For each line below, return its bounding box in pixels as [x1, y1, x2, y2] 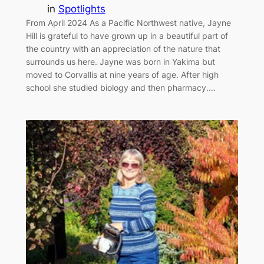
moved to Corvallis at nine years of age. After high [25, 70, 219, 80]
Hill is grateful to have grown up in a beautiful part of [25, 31, 228, 41]
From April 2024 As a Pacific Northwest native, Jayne [25, 18, 231, 28]
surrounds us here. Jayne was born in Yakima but [25, 57, 215, 67]
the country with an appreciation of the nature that [25, 44, 220, 54]
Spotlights [58, 3, 105, 15]
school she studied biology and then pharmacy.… [25, 82, 216, 93]
